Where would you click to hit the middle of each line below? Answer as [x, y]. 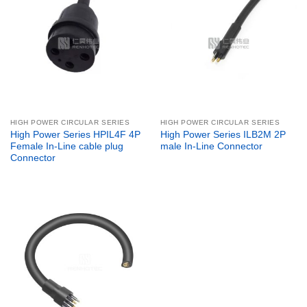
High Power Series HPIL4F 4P [75, 134]
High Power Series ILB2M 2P [223, 134]
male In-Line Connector [211, 146]
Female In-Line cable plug [66, 146]
